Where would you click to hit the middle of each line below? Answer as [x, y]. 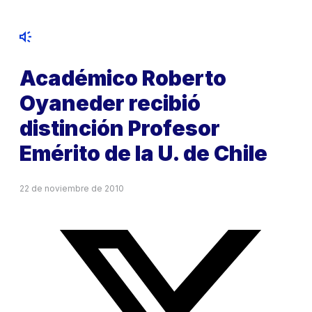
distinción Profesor [120, 128]
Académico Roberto [123, 78]
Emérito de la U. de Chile [143, 154]
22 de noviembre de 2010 [72, 189]
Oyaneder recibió [110, 103]
